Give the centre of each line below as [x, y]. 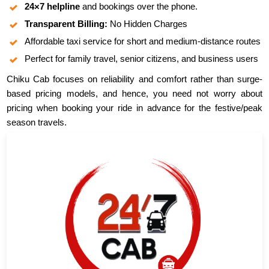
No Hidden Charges [148, 24]
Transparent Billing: [66, 24]
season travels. [37, 122]
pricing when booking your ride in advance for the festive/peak [134, 108]
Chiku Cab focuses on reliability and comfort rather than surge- [134, 79]
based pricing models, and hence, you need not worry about [134, 94]
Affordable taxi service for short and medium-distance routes [143, 41]
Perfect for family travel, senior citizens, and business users [142, 59]
